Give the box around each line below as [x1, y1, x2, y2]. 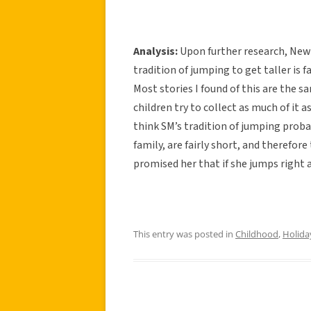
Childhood [235, 227, 278, 240]
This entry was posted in [133, 227, 235, 240]
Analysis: [133, 43, 180, 59]
